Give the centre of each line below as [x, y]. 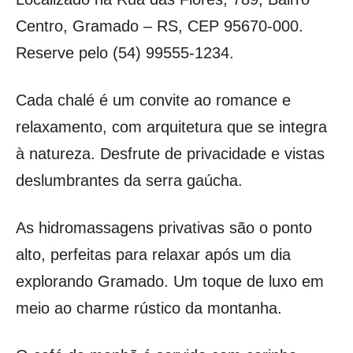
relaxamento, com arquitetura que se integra [171, 126]
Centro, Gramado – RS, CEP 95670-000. [160, 26]
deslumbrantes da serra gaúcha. [129, 180]
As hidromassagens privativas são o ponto [164, 227]
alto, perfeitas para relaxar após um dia [153, 254]
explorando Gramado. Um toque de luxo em [170, 281]
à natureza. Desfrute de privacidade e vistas [170, 153]
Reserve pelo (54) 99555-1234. [125, 52]
